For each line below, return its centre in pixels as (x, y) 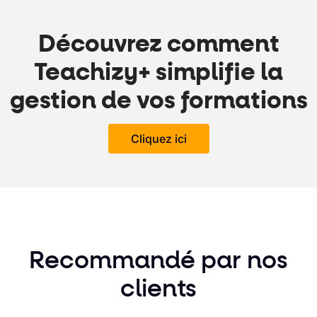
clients (158, 290)
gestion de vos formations (158, 102)
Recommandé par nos (158, 261)
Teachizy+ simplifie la (158, 73)
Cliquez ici (158, 139)
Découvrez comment (158, 45)
